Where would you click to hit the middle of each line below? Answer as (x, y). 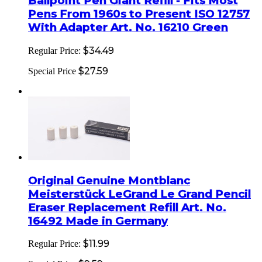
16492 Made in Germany (98, 220)
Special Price (52, 71)
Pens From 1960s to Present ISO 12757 (139, 14)
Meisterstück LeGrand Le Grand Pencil (139, 194)
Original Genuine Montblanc (109, 180)
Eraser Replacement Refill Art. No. (127, 207)
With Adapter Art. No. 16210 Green (128, 27)
